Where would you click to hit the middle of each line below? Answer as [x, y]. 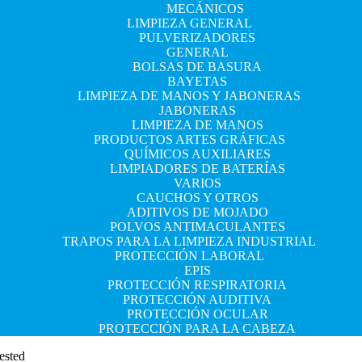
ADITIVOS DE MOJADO [197, 212]
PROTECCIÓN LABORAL [189, 256]
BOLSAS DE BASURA [197, 67]
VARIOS [197, 183]
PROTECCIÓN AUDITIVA [197, 299]
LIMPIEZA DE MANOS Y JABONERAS [189, 96]
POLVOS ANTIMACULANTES [197, 227]
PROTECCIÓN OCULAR [197, 314]
